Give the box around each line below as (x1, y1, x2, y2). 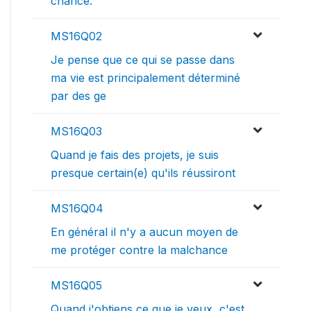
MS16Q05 (51, 278, 102, 293)
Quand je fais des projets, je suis (51, 148, 219, 162)
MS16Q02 (51, 29, 102, 44)
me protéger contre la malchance (51, 243, 228, 258)
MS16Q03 (51, 124, 102, 139)
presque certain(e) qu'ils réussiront (51, 166, 235, 180)
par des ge (51, 89, 106, 103)
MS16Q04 (51, 201, 103, 216)
